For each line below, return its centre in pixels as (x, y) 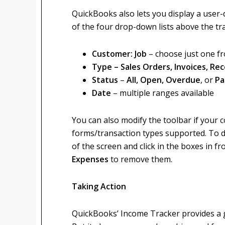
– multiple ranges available (163, 93)
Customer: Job (120, 54)
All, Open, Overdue (163, 80)
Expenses (90, 159)
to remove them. (140, 159)
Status (106, 80)
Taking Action (99, 186)
